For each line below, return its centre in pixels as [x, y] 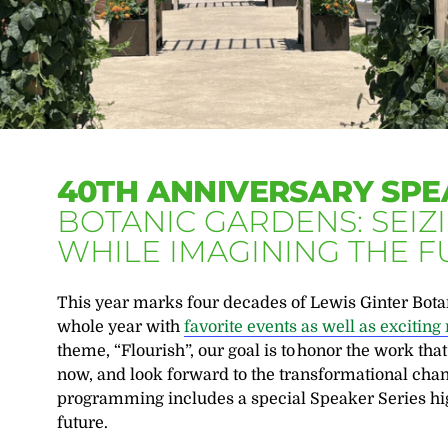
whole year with [120, 327]
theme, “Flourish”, [127, 351]
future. [84, 423]
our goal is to [246, 351]
